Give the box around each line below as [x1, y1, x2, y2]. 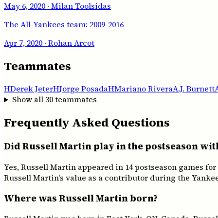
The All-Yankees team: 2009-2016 [4, 18, 124, 30]
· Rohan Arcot [42, 37, 94, 48]
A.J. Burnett [173, 83, 215, 94]
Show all [12, 94, 45, 105]
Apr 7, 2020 [4, 37, 42, 48]
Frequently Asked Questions [4, 114, 170, 131]
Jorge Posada [59, 83, 108, 94]
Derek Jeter [10, 83, 53, 94]
